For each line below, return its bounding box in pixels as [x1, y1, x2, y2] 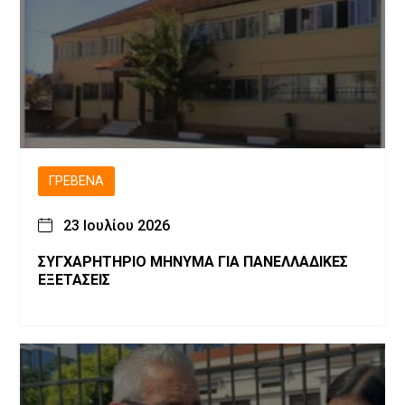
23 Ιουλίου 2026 [63, 217, 170, 235]
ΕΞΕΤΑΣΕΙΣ [38, 271, 110, 289]
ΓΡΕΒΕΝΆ [49, 174, 104, 190]
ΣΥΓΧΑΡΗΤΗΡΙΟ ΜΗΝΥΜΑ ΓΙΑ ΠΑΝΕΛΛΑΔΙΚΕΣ [38, 253, 348, 271]
